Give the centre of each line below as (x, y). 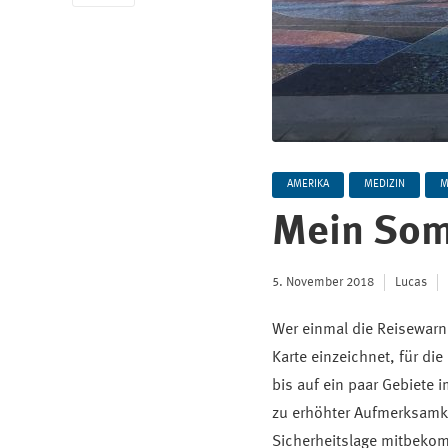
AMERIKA (308, 184)
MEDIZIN (384, 184)
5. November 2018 (323, 282)
